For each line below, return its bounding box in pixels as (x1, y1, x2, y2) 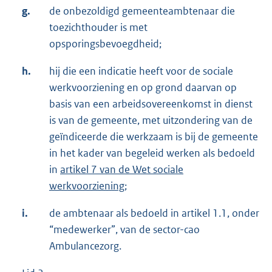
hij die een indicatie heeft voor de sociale (49, 64, 233, 78)
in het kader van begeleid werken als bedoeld (49, 146, 255, 160)
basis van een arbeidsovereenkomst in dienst (49, 97, 253, 111)
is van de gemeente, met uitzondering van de (49, 114, 253, 127)
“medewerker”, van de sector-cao (49, 223, 200, 237)
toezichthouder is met (49, 21, 148, 35)
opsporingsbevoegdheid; (49, 37, 161, 51)
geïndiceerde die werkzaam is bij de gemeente (49, 130, 258, 144)
